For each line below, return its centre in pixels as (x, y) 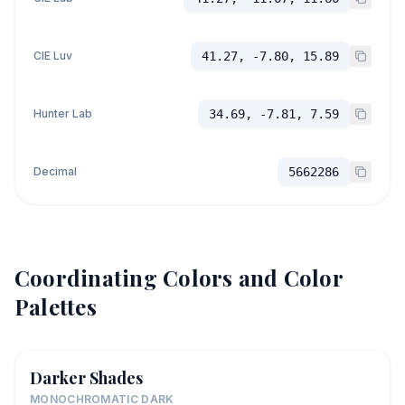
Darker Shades (86, 377)
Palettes (56, 306)
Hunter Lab (63, 113)
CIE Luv (53, 55)
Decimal (55, 171)
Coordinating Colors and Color (179, 277)
